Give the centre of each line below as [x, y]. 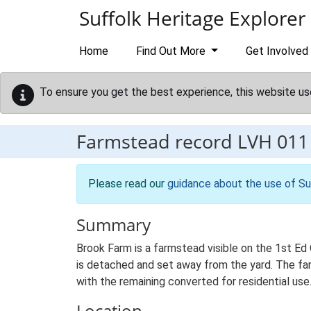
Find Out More [172, 51]
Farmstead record [157, 141]
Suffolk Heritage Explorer [192, 18]
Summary [114, 225]
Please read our [128, 184]
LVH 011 [273, 141]
